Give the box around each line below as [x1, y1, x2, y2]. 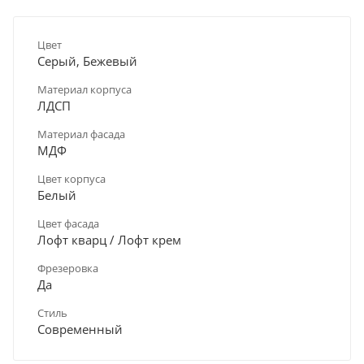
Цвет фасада [37, 215, 99, 231]
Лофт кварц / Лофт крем [37, 231, 181, 248]
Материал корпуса [37, 81, 132, 97]
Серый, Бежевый [37, 52, 137, 69]
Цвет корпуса [37, 171, 106, 186]
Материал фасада [37, 126, 125, 141]
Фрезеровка [37, 260, 98, 275]
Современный [37, 320, 123, 337]
